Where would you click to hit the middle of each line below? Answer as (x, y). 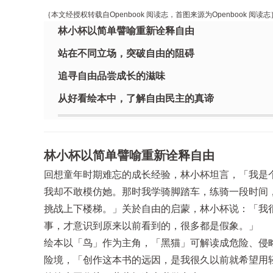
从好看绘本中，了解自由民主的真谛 (136, 98)
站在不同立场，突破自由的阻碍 (126, 53)
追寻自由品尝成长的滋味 (111, 76)
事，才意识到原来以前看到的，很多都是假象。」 (151, 226)
